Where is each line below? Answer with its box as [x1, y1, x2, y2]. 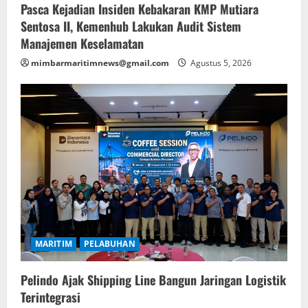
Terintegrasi [21, 288, 80, 307]
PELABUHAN [83, 238, 135, 250]
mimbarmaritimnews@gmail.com [31, 56, 169, 69]
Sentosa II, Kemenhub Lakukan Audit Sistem [21, 16, 241, 35]
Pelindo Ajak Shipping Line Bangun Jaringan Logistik [21, 271, 286, 289]
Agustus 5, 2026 [188, 56, 252, 69]
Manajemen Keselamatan [21, 34, 144, 52]
